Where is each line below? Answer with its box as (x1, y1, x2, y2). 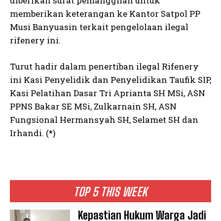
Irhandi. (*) (10, 127, 56, 139)
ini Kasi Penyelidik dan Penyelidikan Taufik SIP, (10, 74, 211, 85)
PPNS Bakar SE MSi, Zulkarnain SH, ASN (10, 100, 177, 112)
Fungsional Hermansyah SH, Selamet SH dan (10, 113, 198, 125)
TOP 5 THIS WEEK (74, 184, 147, 199)
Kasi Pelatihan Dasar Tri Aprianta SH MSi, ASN (10, 87, 205, 99)
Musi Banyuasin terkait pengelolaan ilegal (10, 21, 188, 33)
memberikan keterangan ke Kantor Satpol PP (10, 7, 200, 19)
